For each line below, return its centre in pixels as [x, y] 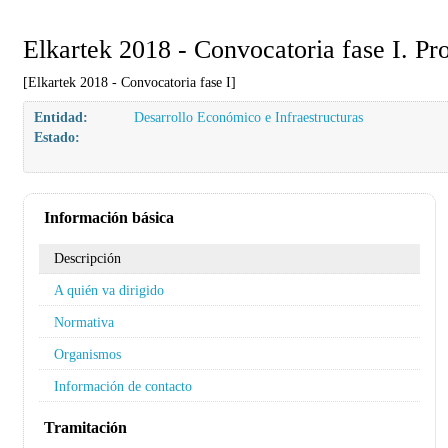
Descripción [87, 258]
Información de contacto [123, 386]
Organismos [87, 354]
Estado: [57, 137]
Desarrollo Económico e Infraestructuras [248, 117]
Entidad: [61, 117]
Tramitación [85, 427]
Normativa [84, 322]
